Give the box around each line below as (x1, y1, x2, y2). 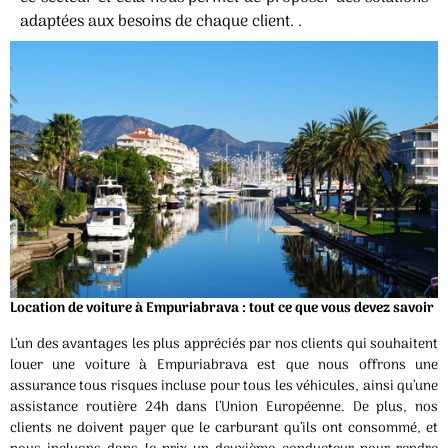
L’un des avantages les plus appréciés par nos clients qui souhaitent (10, 332, 438, 356)
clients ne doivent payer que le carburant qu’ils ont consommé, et (10, 416, 438, 440)
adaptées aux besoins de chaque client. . (20, 9, 302, 35)
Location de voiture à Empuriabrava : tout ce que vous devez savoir (10, 297, 437, 321)
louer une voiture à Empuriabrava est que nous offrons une (10, 353, 438, 377)
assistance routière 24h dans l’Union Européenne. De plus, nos (10, 395, 438, 419)
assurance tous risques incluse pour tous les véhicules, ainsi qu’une (10, 374, 438, 398)
